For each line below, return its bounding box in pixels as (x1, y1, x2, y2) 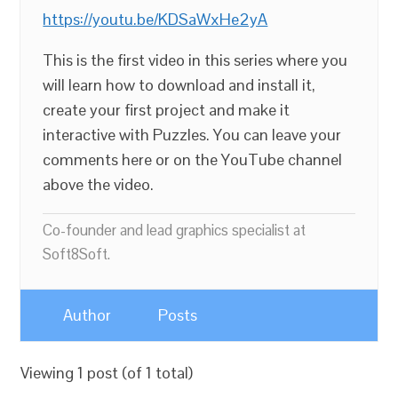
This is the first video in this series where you (43, 50, 348, 70)
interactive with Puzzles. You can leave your (43, 124, 342, 145)
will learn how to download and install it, (43, 75, 316, 95)
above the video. (43, 174, 155, 195)
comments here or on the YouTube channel (43, 149, 343, 170)
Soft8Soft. (43, 244, 111, 264)
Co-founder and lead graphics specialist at (43, 220, 306, 240)
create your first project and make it (43, 99, 291, 120)
